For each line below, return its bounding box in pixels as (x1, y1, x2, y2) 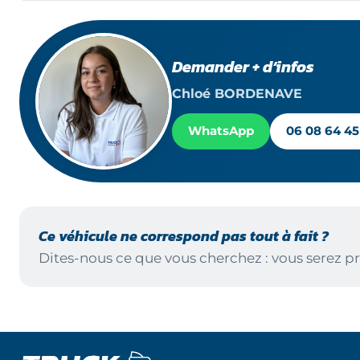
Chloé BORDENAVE (172, 84, 302, 101)
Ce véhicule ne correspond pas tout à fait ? (39, 225, 329, 247)
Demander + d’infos (172, 54, 314, 79)
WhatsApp (188, 123, 254, 138)
